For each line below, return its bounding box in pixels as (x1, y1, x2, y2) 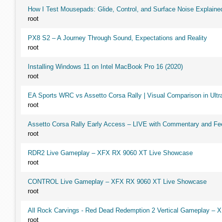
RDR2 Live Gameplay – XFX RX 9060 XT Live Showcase (28, 149, 193, 157)
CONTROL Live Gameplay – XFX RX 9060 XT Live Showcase (28, 178, 207, 185)
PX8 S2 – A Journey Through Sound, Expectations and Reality (28, 34, 207, 42)
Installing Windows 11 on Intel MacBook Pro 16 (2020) (28, 63, 183, 70)
